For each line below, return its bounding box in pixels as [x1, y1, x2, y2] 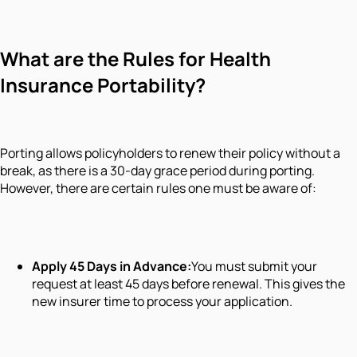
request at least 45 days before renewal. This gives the [32, 275, 345, 293]
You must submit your [191, 257, 317, 276]
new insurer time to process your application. [32, 292, 292, 311]
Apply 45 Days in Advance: [32, 257, 191, 276]
